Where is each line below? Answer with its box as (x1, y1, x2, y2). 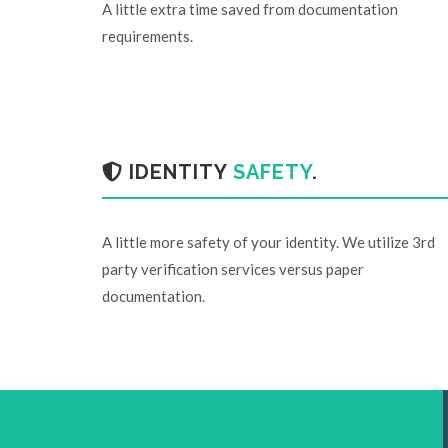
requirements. (102, 27, 193, 45)
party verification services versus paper (102, 260, 364, 278)
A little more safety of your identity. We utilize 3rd (102, 233, 435, 251)
